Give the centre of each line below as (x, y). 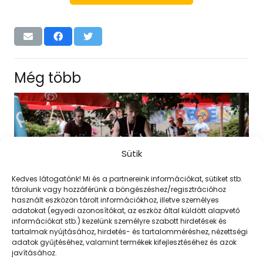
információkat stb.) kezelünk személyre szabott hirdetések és (119, 221)
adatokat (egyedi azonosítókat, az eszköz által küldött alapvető (126, 210)
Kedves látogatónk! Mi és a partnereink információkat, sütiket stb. (127, 179)
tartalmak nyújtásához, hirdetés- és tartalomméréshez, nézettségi (130, 232)
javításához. (34, 253)
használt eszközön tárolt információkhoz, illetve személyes (115, 200)
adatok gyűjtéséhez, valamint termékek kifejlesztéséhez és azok (124, 242)
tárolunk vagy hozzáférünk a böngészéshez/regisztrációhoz (119, 189)
